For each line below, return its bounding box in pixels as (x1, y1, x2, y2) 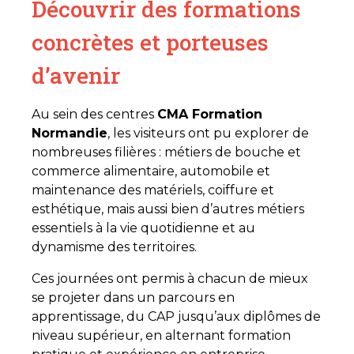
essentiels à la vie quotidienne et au (32, 220, 255, 235)
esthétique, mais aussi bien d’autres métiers (32, 201, 304, 217)
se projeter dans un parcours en (32, 289, 235, 305)
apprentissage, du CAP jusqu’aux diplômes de (32, 308, 321, 324)
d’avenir (32, 60, 120, 90)
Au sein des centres (32, 106, 157, 122)
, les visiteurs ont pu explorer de (107, 125, 309, 141)
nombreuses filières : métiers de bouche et (32, 144, 301, 160)
